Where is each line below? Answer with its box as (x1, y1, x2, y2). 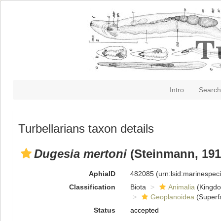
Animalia (168, 183, 195, 191)
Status (93, 206, 115, 214)
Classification (69, 183, 115, 191)
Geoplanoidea (150, 193, 194, 201)
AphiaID (88, 170, 115, 178)
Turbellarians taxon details (18, 122, 154, 135)
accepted (130, 206, 159, 214)
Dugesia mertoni (34, 147, 127, 160)
